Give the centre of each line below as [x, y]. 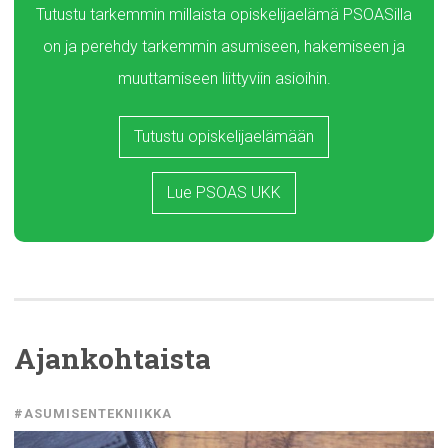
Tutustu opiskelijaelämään [224, 136]
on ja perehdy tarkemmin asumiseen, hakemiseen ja [224, 46]
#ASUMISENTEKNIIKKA [93, 413]
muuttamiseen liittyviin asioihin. [224, 78]
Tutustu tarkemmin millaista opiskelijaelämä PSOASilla [224, 14]
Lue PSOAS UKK [224, 192]
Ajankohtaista [112, 358]
